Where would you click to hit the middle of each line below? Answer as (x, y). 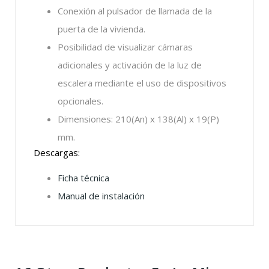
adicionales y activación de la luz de (130, 65)
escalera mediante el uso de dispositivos (142, 83)
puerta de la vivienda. (101, 29)
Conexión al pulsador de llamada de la (135, 11)
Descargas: (57, 153)
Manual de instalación (101, 196)
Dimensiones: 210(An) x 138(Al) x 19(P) (138, 119)
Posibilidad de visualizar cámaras (125, 47)
